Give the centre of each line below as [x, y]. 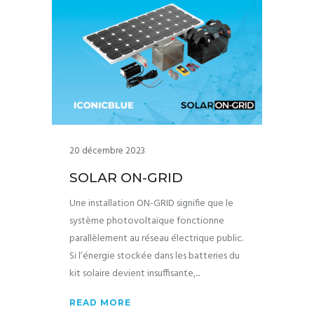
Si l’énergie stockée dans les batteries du [155, 256]
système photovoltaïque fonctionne [147, 221]
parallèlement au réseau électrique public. [156, 239]
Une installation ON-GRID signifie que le [151, 204]
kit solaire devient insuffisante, [132, 274]
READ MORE [100, 302]
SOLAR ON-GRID [126, 178]
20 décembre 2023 [107, 151]
